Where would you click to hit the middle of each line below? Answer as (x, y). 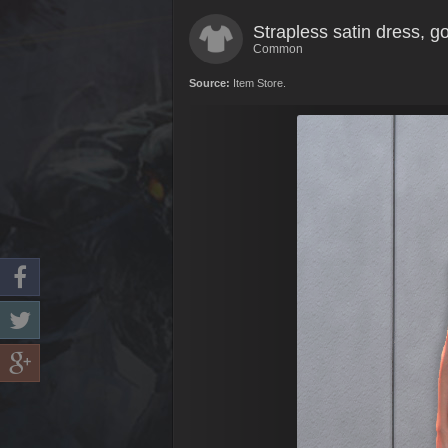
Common (278, 49)
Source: (209, 83)
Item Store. (258, 83)
